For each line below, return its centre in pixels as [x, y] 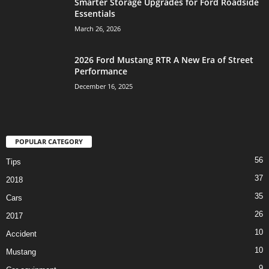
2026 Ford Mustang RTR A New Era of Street [164, 60]
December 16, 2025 [104, 86]
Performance [101, 71]
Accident [21, 234]
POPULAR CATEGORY [49, 142]
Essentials [95, 14]
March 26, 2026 [98, 29]
